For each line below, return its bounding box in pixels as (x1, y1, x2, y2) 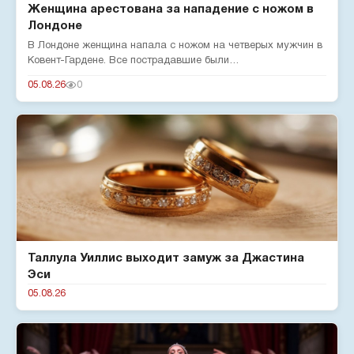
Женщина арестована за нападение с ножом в (28, 4, 314, 15)
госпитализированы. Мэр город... (28, 71, 184, 81)
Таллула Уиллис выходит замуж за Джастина (28, 253, 304, 264)
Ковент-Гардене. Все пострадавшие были (28, 56, 229, 66)
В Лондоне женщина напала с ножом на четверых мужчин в (28, 41, 322, 51)
